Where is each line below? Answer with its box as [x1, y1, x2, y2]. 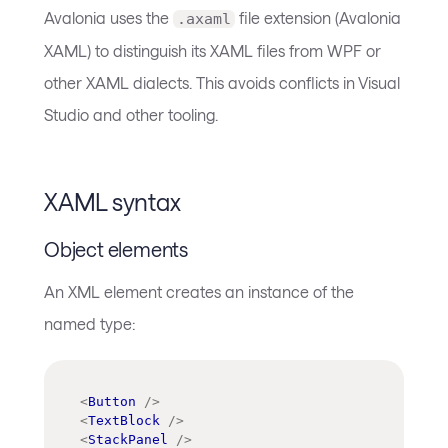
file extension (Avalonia [235, 7, 401, 27]
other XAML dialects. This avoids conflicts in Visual [44, 72, 400, 92]
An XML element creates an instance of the [44, 281, 354, 301]
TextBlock [88, 412, 160, 428]
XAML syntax [44, 186, 181, 216]
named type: [44, 313, 135, 333]
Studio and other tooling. [44, 104, 218, 124]
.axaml [177, 9, 231, 28]
